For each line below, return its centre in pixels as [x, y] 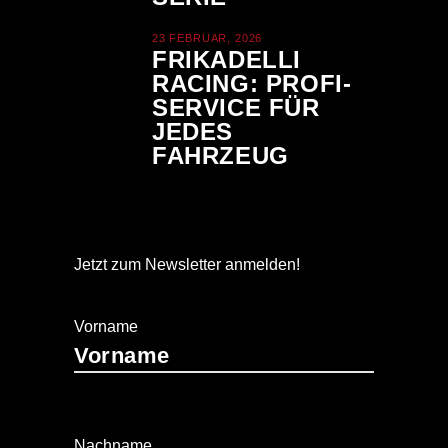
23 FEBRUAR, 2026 [207, 38]
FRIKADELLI [226, 59]
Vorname [106, 326]
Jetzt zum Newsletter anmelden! [187, 264]
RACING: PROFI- [252, 83]
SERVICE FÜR [236, 107]
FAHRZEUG [220, 155]
